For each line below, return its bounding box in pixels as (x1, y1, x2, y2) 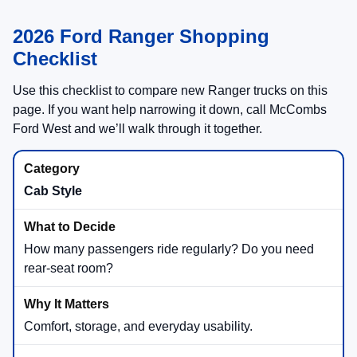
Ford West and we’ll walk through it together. (13, 122, 262, 136)
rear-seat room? (24, 261, 113, 276)
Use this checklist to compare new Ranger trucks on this (13, 84, 328, 98)
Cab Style (24, 184, 82, 198)
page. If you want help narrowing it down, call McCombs (13, 103, 327, 117)
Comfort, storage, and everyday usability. (24, 320, 253, 334)
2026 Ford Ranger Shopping (13, 25, 269, 48)
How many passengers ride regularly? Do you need (24, 242, 314, 257)
